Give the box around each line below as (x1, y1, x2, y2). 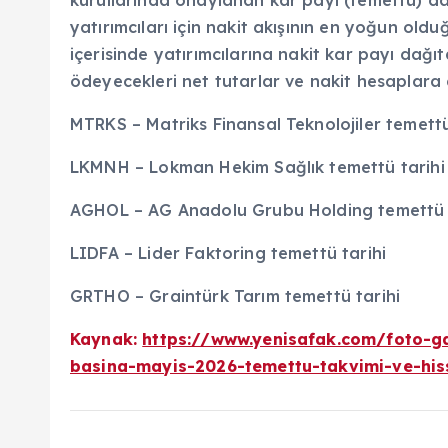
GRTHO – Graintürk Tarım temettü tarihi (70, 285, 401, 306)
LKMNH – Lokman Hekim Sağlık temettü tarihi (70, 156, 445, 177)
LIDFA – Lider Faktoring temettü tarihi (70, 242, 387, 263)
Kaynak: (70, 328, 143, 349)
